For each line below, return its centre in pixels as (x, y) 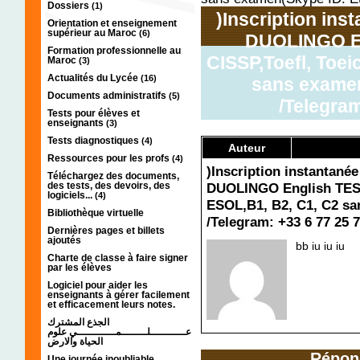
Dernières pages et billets (106, 230)
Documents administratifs (108, 95)
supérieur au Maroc (93, 33)
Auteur (247, 147)
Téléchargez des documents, (113, 176)
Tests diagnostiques (94, 140)
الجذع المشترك (78, 322)
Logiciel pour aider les (98, 285)
